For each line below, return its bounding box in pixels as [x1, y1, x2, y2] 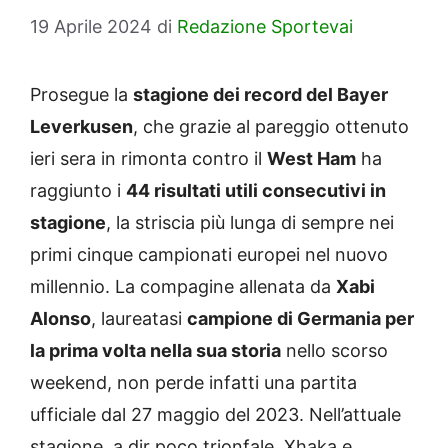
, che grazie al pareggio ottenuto [133, 116, 409, 138]
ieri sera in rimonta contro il [30, 148, 267, 170]
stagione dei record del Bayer [133, 84, 388, 106]
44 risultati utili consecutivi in [126, 180, 386, 202]
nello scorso [281, 340, 388, 362]
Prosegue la [30, 84, 133, 106]
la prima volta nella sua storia [30, 340, 281, 362]
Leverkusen [30, 116, 133, 138]
